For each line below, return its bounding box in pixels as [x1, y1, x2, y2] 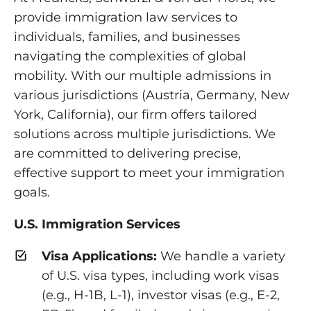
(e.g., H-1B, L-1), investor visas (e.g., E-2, [42, 287, 280, 303]
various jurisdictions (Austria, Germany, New [14, 87, 289, 103]
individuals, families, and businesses [14, 29, 240, 44]
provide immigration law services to [14, 10, 237, 25]
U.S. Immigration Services [14, 217, 180, 232]
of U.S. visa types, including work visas [42, 268, 279, 283]
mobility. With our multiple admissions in [14, 68, 271, 83]
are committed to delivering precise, [14, 146, 241, 161]
